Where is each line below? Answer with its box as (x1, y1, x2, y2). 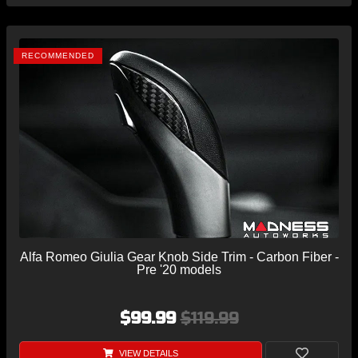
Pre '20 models (137, 262, 221, 276)
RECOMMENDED (22, 50, 94, 60)
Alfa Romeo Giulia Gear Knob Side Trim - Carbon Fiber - (19, 249, 339, 264)
